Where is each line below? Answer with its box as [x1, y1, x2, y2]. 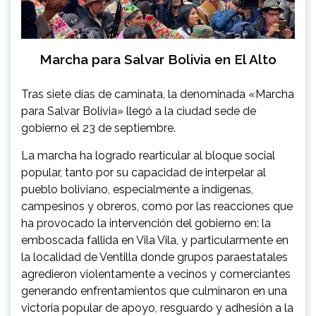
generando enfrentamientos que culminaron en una [21, 284, 287, 298]
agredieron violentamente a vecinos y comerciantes [21, 267, 291, 281]
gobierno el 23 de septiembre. [21, 121, 176, 135]
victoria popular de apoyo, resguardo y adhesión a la [21, 300, 293, 315]
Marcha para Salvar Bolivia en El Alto [39, 51, 276, 67]
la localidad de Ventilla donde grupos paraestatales [21, 250, 288, 264]
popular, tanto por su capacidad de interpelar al [21, 165, 266, 179]
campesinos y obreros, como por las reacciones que [21, 199, 293, 213]
